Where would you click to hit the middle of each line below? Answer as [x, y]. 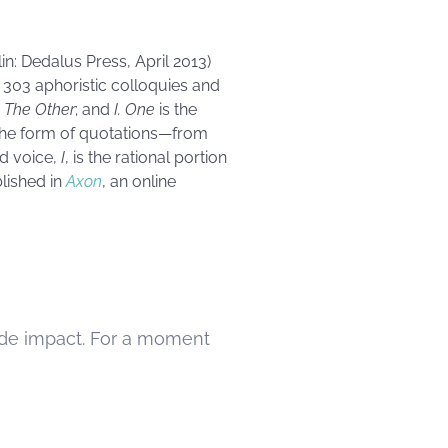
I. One [134, 109]
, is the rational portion [146, 157]
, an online [139, 181]
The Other [39, 109]
